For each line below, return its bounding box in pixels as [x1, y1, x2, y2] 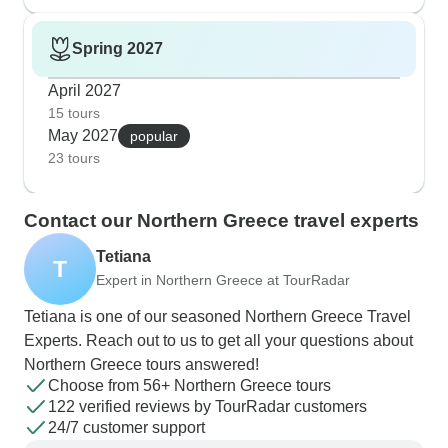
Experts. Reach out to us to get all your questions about [24, 332, 413, 350]
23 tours [48, 150, 100, 167]
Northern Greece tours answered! [24, 356, 259, 374]
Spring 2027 [72, 40, 163, 58]
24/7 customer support [48, 419, 205, 437]
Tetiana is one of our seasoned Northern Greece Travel [24, 308, 411, 326]
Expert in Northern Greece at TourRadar [96, 271, 350, 288]
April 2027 [48, 82, 121, 100]
